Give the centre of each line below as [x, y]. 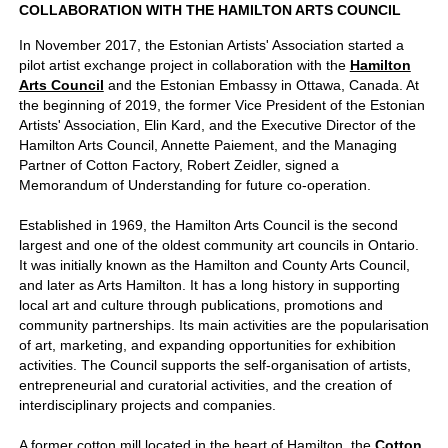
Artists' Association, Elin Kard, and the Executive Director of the [217, 124]
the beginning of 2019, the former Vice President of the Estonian [221, 104]
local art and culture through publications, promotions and [200, 304]
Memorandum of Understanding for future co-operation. [194, 184]
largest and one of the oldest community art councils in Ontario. [218, 244]
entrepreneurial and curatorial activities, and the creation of [205, 384]
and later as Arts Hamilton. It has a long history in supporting [209, 284]
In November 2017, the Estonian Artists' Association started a [211, 44]
